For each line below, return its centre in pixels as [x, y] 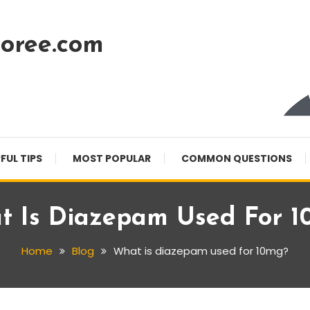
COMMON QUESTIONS [237, 158]
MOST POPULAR [112, 158]
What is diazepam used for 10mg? [201, 251]
